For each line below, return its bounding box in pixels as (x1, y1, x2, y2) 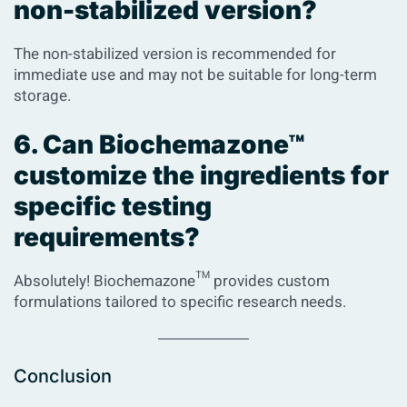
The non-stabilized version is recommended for (14, 43, 336, 66)
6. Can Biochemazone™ (14, 129, 305, 161)
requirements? (14, 222, 200, 253)
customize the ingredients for (14, 160, 389, 192)
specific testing (14, 191, 212, 223)
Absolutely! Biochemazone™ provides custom (14, 270, 330, 293)
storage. (14, 84, 71, 108)
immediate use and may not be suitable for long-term (14, 64, 377, 87)
